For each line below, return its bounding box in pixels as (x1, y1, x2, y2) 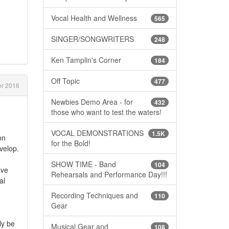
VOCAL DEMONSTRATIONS (51, 127, 144, 138)
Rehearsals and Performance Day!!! (51, 169, 167, 179)
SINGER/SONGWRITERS (51, 33, 134, 44)
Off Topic (51, 75, 80, 86)
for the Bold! (51, 138, 90, 148)
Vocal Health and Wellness (51, 12, 137, 23)
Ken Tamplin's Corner (51, 54, 121, 65)
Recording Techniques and (51, 190, 138, 200)
